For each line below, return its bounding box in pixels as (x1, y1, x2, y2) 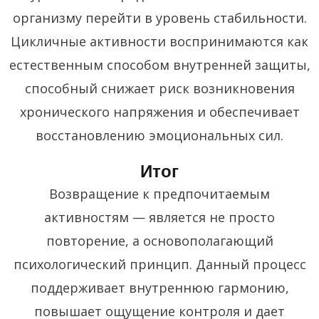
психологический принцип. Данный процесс (13, 255, 306, 273)
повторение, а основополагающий (46, 231, 273, 249)
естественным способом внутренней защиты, (9, 56, 310, 73)
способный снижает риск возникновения (24, 79, 295, 97)
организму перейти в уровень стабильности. (12, 9, 307, 26)
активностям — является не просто (44, 208, 275, 226)
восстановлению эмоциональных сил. (36, 126, 283, 144)
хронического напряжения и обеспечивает (19, 103, 300, 120)
